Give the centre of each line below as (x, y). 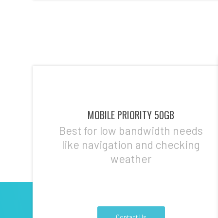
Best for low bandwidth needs (131, 130)
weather (131, 159)
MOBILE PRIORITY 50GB (131, 115)
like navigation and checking (131, 145)
